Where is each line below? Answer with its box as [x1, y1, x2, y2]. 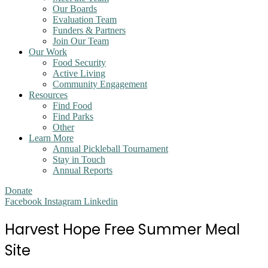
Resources [29, 90, 68, 100]
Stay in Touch [53, 154, 105, 165]
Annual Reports [53, 165, 112, 175]
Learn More [29, 133, 74, 143]
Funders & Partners [53, 25, 126, 35]
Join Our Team [53, 36, 109, 46]
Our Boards [53, 4, 97, 14]
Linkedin [84, 196, 118, 206]
